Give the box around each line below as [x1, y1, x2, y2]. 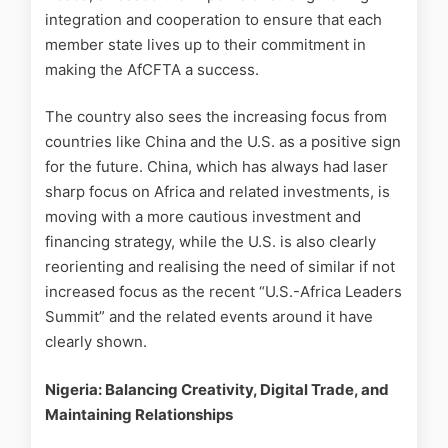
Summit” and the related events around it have [45, 307, 373, 327]
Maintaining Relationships [45, 404, 233, 424]
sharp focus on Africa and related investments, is [45, 182, 390, 202]
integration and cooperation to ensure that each [45, 9, 382, 29]
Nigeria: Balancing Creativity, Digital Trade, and [45, 379, 389, 399]
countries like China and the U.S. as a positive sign [45, 132, 401, 152]
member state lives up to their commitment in [45, 34, 366, 54]
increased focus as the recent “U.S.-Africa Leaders [45, 282, 402, 302]
